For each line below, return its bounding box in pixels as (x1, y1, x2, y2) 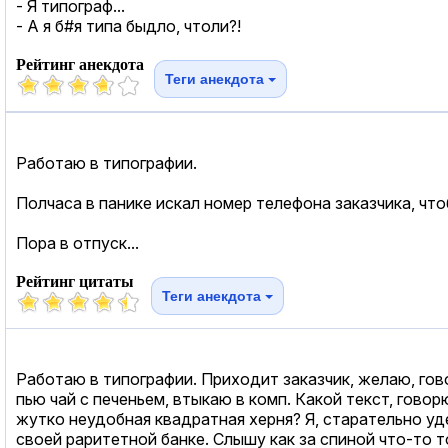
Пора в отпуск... (16, 232, 139, 253)
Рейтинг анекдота (16, 55, 144, 73)
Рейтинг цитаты (16, 272, 134, 290)
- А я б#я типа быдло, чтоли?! (16, 15, 241, 36)
